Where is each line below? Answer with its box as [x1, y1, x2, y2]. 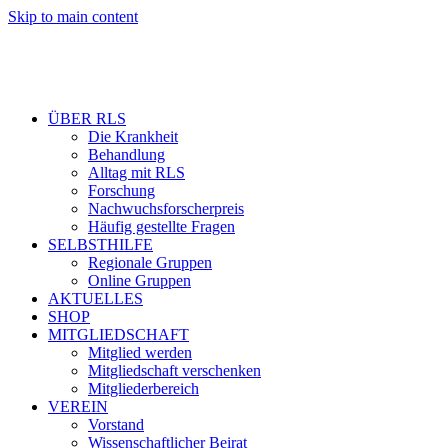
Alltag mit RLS [88, 164, 185, 181]
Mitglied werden [88, 344, 192, 361]
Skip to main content [8, 8, 138, 25]
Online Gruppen [88, 272, 191, 289]
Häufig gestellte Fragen [88, 218, 235, 235]
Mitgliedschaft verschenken [88, 362, 261, 379]
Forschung [88, 182, 155, 199]
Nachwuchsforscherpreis [88, 200, 244, 217]
